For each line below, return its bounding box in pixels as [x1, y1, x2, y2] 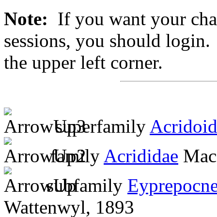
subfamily [42, 174, 127, 196]
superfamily [46, 115, 150, 137]
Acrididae [104, 145, 178, 166]
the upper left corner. [4, 51, 163, 73]
